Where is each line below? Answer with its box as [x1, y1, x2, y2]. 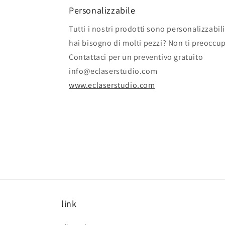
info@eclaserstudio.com [69, 66, 158, 76]
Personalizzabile [69, 5, 136, 16]
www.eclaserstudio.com [69, 80, 155, 90]
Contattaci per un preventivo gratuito [69, 52, 203, 62]
